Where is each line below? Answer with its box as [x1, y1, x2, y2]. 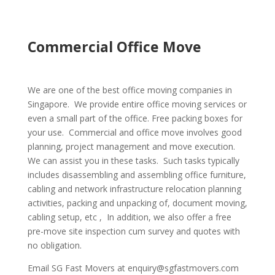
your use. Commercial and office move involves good [27, 126, 242, 138]
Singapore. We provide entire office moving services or [27, 98, 247, 110]
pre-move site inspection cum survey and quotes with [27, 225, 240, 237]
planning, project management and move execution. [27, 141, 238, 152]
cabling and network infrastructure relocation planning [27, 183, 241, 195]
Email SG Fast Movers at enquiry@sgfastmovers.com [27, 262, 239, 274]
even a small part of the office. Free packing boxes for [27, 112, 242, 124]
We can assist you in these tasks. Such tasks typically [27, 155, 239, 166]
